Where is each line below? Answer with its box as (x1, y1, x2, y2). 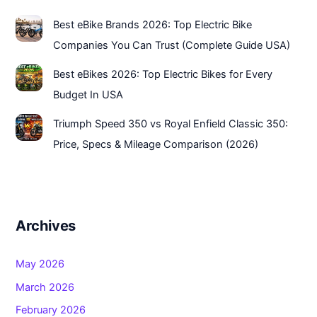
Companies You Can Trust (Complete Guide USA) (53, 38, 291, 52)
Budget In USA (53, 88, 124, 101)
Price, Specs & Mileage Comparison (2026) (53, 137, 259, 151)
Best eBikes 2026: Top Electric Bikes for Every (53, 67, 273, 81)
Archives (16, 217, 76, 235)
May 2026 (16, 258, 65, 271)
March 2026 (16, 280, 75, 294)
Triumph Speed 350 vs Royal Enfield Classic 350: (53, 117, 289, 130)
